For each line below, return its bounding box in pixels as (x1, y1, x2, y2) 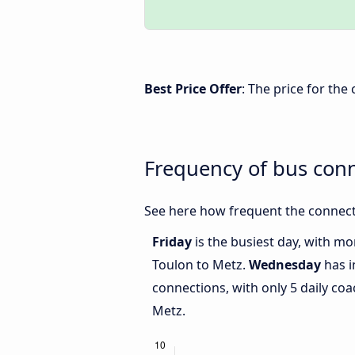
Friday (152, 233, 195, 251)
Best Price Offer (144, 80, 242, 97)
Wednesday (249, 256, 321, 274)
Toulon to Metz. (152, 256, 249, 274)
